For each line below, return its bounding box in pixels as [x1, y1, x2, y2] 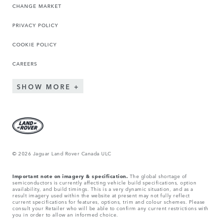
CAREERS [12, 59, 37, 68]
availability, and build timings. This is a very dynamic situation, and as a [12, 184, 193, 192]
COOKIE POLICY [12, 40, 57, 48]
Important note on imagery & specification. [12, 171, 130, 180]
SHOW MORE [17, 81, 71, 91]
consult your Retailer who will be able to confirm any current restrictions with [12, 203, 209, 212]
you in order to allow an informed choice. [12, 210, 118, 218]
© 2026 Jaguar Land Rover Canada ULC [12, 148, 111, 157]
